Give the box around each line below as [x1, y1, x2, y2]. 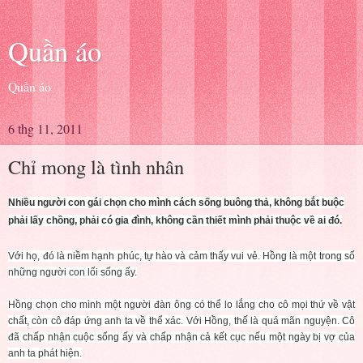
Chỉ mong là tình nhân [8, 153, 184, 180]
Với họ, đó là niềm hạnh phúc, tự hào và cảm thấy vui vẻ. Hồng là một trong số [8, 250, 355, 262]
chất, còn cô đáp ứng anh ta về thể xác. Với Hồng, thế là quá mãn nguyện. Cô [8, 314, 355, 327]
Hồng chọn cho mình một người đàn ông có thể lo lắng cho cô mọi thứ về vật [8, 298, 355, 310]
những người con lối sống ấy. [8, 266, 137, 278]
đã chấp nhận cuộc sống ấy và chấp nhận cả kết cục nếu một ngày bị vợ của [8, 331, 355, 343]
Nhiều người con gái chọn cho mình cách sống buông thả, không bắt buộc [8, 196, 344, 208]
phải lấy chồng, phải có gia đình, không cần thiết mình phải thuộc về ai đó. [8, 214, 342, 226]
